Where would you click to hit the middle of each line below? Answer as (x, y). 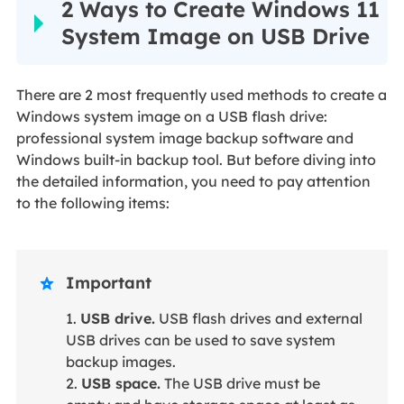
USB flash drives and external (258, 319)
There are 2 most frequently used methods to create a (201, 95)
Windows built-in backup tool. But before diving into (196, 160)
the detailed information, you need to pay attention (193, 182)
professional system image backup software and (184, 138)
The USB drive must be (240, 384)
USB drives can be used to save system (200, 340)
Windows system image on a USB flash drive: (171, 117)
